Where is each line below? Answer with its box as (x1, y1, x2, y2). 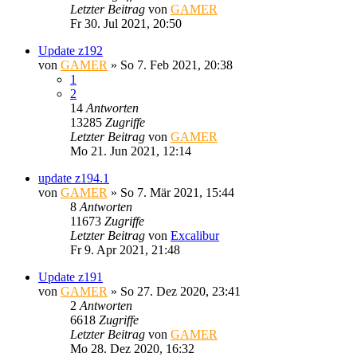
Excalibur (171, 228, 219, 242)
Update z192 (38, 43, 103, 57)
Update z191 (38, 269, 103, 284)
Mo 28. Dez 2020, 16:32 (70, 341, 194, 355)
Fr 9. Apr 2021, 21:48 (70, 242, 180, 257)
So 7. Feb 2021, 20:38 (120, 57, 233, 72)
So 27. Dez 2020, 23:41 (120, 284, 241, 298)
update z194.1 (38, 171, 109, 185)
